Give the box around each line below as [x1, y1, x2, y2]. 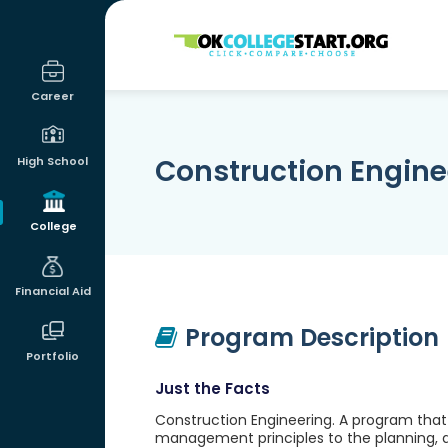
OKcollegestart [165, 25, 298, 50]
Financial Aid [14, 283, 91, 299]
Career [31, 88, 74, 104]
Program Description [184, 321, 439, 354]
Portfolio [26, 348, 79, 364]
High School [17, 153, 88, 169]
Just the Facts [154, 378, 270, 399]
